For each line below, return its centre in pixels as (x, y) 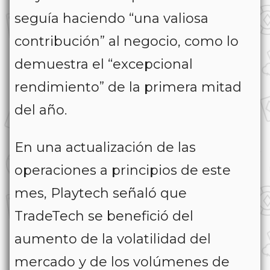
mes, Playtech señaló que (101, 193)
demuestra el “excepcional (104, 64)
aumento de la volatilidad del (113, 239)
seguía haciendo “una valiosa (111, 18)
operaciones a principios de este (123, 170)
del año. (41, 110)
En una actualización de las (105, 147)
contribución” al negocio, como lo (127, 41)
